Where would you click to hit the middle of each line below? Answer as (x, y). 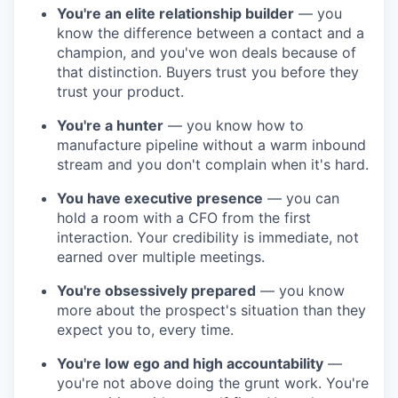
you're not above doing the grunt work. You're (213, 382)
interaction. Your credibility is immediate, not (208, 237)
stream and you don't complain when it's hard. (213, 164)
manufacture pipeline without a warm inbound (211, 144)
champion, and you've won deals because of (207, 52)
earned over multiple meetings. (161, 256)
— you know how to (234, 125)
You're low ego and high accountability (190, 363)
